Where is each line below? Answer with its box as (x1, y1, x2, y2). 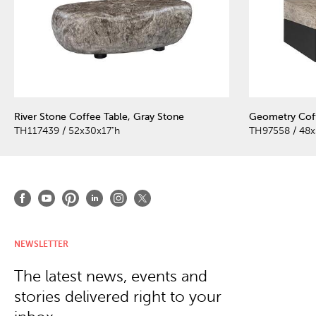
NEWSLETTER (14, 238, 68, 249)
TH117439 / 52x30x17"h (14, 125, 120, 136)
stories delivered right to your (14, 288, 221, 305)
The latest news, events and (14, 267, 207, 285)
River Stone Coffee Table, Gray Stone (14, 111, 184, 122)
